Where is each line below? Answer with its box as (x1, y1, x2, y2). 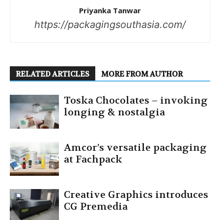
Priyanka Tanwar (79, 5, 141, 15)
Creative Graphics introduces (64, 188, 208, 201)
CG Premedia (64, 200, 128, 213)
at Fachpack (64, 153, 122, 165)
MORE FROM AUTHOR (101, 69, 183, 79)
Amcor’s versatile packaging (64, 141, 207, 154)
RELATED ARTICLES (16, 69, 89, 79)
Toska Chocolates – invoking (64, 94, 208, 107)
